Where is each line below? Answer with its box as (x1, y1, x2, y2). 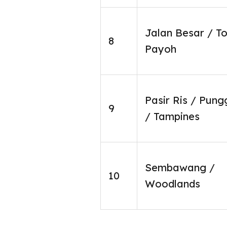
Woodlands (145, 177, 200, 190)
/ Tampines (145, 110, 200, 123)
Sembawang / (145, 161, 215, 174)
